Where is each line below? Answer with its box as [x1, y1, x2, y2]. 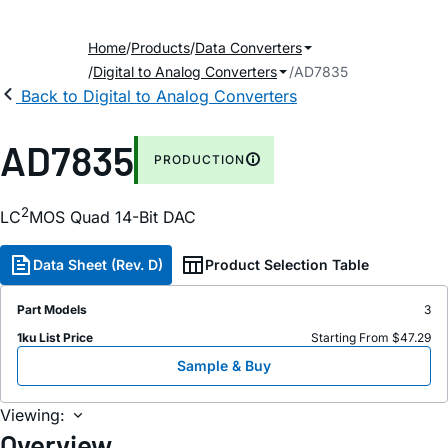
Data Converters [195, 39, 302, 56]
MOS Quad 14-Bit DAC [29, 207, 196, 228]
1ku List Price [17, 330, 93, 346]
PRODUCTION [154, 152, 245, 167]
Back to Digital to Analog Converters [21, 86, 297, 106]
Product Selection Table [205, 256, 369, 274]
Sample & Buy [177, 357, 271, 375]
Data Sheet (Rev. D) [33, 256, 163, 274]
